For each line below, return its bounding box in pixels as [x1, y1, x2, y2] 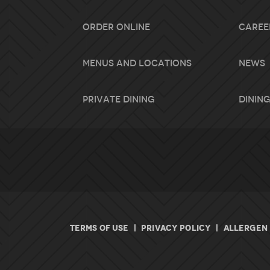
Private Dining [82, 93, 154, 105]
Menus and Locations [82, 57, 192, 69]
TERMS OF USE [69, 222, 129, 233]
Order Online [82, 21, 150, 33]
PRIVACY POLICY [141, 222, 212, 233]
